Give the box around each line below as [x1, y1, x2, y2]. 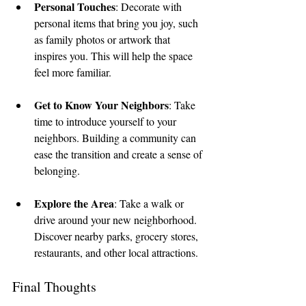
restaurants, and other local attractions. [34, 245, 198, 260]
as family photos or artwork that [34, 32, 173, 47]
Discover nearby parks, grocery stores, [34, 229, 201, 244]
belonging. [34, 163, 80, 178]
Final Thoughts [12, 277, 96, 296]
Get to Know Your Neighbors [34, 97, 169, 113]
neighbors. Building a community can [34, 130, 199, 145]
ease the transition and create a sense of [34, 147, 205, 162]
